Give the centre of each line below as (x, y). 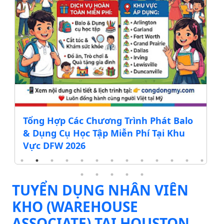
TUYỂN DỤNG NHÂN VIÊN (100, 190)
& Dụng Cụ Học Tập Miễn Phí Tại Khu (104, 133)
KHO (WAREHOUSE (75, 207)
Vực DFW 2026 (54, 146)
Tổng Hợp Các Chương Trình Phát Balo (108, 121)
